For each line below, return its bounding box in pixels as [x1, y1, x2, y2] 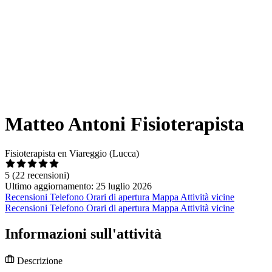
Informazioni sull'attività [5, 226, 161, 242]
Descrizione [15, 256, 63, 267]
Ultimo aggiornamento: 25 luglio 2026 [5, 181, 152, 192]
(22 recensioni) [12, 170, 69, 181]
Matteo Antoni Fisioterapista [5, 112, 244, 135]
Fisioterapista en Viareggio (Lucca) [5, 148, 139, 159]
